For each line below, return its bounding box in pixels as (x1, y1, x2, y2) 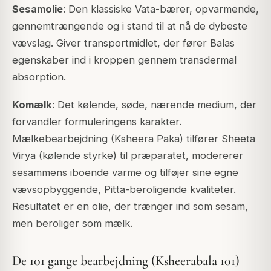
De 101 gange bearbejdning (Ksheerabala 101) (12, 252, 240, 269)
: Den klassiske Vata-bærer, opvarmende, (63, 2, 259, 15)
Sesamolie (12, 2, 63, 15)
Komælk (12, 98, 52, 111)
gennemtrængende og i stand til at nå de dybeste (12, 19, 247, 32)
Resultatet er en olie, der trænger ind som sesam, (12, 200, 248, 212)
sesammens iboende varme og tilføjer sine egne (12, 166, 238, 178)
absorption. (12, 70, 66, 83)
